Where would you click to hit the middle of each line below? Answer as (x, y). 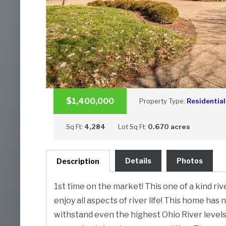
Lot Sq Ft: (133, 127)
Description (78, 161)
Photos (189, 161)
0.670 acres (169, 127)
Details (138, 161)
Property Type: (163, 101)
